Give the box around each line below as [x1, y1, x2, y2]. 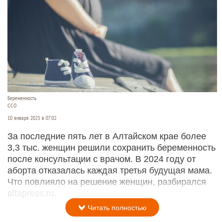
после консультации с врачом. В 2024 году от [7, 154, 196, 164]
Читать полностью [86, 203, 147, 212]
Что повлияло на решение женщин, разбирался [7, 176, 206, 187]
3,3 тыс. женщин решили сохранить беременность [7, 142, 216, 153]
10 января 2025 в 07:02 [7, 114, 56, 121]
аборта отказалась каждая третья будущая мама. [7, 165, 212, 175]
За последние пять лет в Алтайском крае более [7, 131, 206, 141]
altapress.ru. [7, 188, 56, 198]
